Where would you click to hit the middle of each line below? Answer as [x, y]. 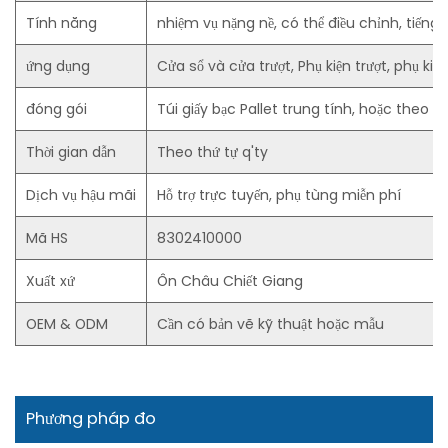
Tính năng [61, 23]
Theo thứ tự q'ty [212, 152]
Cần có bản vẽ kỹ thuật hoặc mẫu [270, 324]
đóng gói [56, 109]
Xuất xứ [50, 281]
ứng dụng [58, 66]
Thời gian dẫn [71, 152]
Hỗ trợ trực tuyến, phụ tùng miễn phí [279, 195]
